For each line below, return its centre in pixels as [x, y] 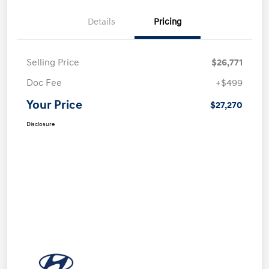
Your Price [54, 105]
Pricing [168, 22]
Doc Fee [44, 83]
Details [101, 22]
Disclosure [41, 124]
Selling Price [53, 62]
